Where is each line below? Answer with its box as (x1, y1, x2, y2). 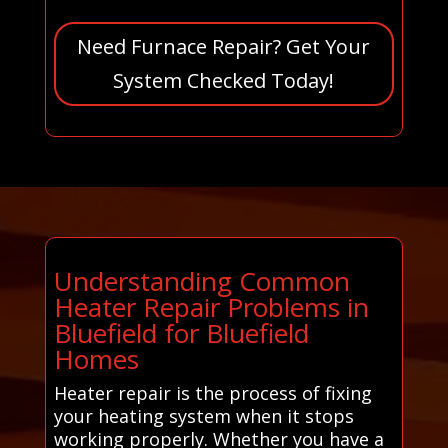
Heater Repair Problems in (53, 288, 369, 325)
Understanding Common (53, 262, 350, 299)
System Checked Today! (113, 66, 335, 94)
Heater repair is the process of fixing (53, 380, 372, 405)
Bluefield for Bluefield (53, 314, 309, 351)
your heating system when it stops (53, 403, 354, 428)
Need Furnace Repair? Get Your (77, 32, 371, 60)
